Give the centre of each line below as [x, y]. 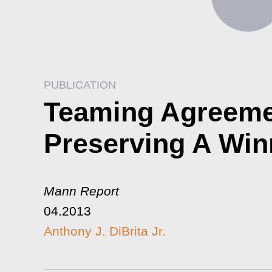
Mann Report [83, 191]
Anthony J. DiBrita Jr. [105, 231]
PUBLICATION [80, 85]
